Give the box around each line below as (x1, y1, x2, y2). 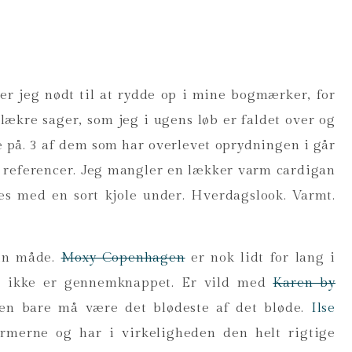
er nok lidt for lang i (185, 250, 335, 266)
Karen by (273, 275, 335, 291)
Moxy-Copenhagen (60, 250, 185, 266)
